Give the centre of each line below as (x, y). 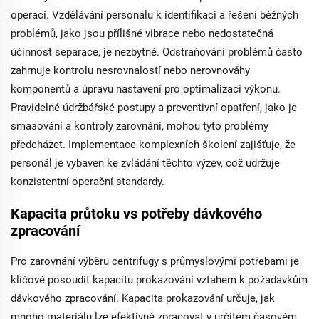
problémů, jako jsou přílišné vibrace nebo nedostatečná (142, 33)
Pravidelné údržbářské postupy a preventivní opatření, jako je (154, 108)
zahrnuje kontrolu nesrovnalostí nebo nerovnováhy (130, 70)
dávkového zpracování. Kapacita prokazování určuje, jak (143, 298)
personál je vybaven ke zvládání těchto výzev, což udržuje (145, 163)
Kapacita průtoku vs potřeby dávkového (136, 214)
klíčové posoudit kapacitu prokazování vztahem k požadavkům (159, 280)
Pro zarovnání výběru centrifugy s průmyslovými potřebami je (155, 261)
